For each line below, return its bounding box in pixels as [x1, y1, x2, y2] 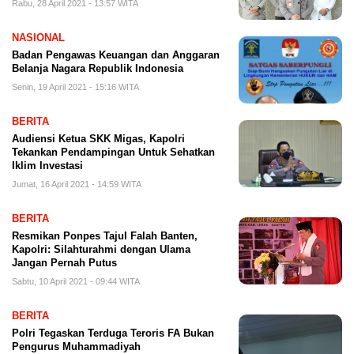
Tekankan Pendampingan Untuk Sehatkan [12, 145, 215, 158]
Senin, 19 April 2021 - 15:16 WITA [12, 81, 139, 92]
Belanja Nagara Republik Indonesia [12, 62, 183, 74]
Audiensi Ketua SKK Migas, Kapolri [12, 132, 185, 145]
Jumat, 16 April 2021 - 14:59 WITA [12, 179, 141, 189]
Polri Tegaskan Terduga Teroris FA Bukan [12, 326, 214, 339]
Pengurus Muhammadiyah [12, 340, 141, 352]
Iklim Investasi [12, 159, 83, 171]
